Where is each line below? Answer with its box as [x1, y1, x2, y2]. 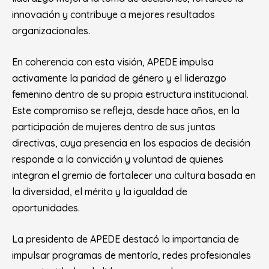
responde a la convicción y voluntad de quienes [12, 153, 223, 165]
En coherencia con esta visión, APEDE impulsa [12, 56, 214, 68]
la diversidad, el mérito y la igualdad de [12, 186, 187, 198]
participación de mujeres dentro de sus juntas [12, 121, 216, 133]
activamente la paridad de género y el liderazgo [12, 72, 226, 84]
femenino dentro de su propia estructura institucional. [12, 88, 249, 100]
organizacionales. [12, 25, 90, 37]
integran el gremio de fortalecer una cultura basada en [12, 169, 256, 181]
